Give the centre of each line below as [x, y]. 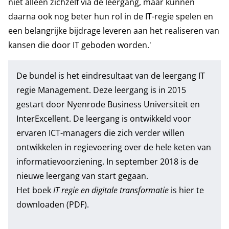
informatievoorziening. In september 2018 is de [107, 162]
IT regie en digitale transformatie [112, 190]
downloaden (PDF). [53, 204]
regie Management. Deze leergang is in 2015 [101, 90]
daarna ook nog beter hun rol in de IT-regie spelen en [111, 16]
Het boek [35, 190]
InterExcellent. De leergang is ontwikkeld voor [104, 119]
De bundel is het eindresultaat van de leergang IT [111, 76]
